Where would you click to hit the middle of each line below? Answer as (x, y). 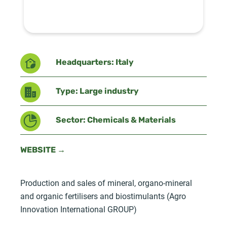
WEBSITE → (43, 150)
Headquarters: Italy (95, 63)
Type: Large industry (97, 91)
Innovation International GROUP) (79, 209)
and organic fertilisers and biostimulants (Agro (103, 196)
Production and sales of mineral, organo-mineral (106, 182)
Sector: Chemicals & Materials (116, 120)
